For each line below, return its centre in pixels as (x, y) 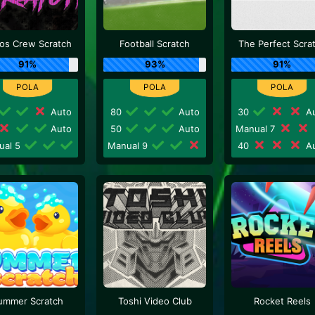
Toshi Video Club (155, 301)
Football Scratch (155, 44)
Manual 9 (129, 145)
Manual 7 (256, 128)
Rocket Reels (282, 301)
